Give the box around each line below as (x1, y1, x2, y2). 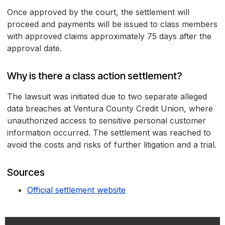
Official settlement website (27, 185, 126, 195)
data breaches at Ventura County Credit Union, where (7, 103, 213, 114)
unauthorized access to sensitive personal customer (7, 116, 206, 126)
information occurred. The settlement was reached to (7, 128, 211, 138)
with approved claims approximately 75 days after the (7, 31, 211, 42)
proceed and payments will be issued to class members (7, 19, 217, 30)
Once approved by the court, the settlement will (7, 7, 189, 18)
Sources (7, 166, 45, 179)
